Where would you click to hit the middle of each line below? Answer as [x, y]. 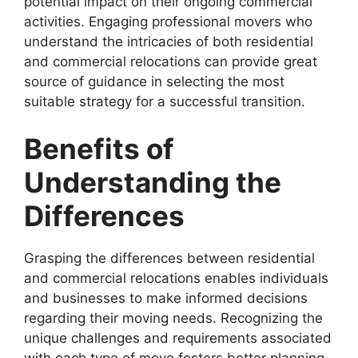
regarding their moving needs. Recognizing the [173, 318]
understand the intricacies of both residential [169, 41]
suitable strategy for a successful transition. [165, 101]
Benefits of [99, 149]
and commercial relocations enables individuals [176, 278]
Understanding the [153, 183]
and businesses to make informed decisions [166, 298]
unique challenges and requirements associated [178, 338]
